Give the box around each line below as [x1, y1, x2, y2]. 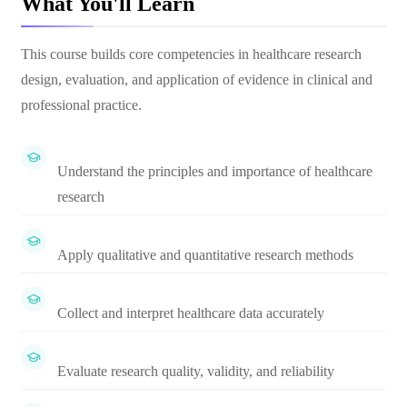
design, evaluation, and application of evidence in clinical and [21, 72, 372, 87]
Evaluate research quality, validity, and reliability [57, 363, 334, 379]
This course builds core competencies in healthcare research [21, 46, 362, 62]
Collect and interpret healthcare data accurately [57, 305, 324, 321]
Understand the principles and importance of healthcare [57, 164, 372, 179]
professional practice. [21, 97, 142, 113]
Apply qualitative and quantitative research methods [57, 247, 353, 263]
